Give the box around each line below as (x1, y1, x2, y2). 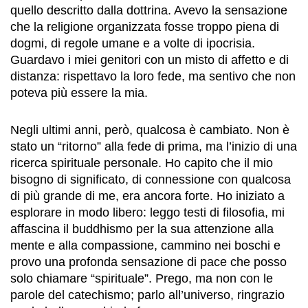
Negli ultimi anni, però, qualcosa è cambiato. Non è (10, 123, 289, 137)
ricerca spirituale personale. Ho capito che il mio (10, 156, 273, 170)
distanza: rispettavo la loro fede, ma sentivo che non (10, 69, 296, 83)
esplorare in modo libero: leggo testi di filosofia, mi (10, 206, 285, 219)
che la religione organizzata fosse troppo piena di (10, 20, 279, 34)
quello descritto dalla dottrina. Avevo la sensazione (10, 3, 287, 17)
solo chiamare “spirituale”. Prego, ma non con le (10, 272, 273, 285)
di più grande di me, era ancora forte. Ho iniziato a (10, 189, 285, 203)
